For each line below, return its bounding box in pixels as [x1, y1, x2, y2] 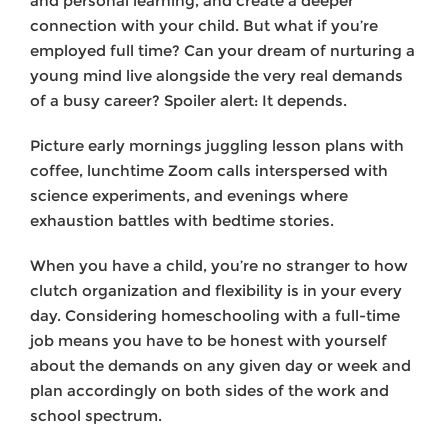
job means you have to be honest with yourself [30, 331, 387, 351]
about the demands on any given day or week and [30, 356, 411, 376]
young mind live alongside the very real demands [30, 66, 403, 86]
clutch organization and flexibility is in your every [30, 281, 402, 301]
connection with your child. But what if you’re [30, 16, 378, 36]
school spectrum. [30, 406, 162, 426]
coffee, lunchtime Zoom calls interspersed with [30, 161, 388, 181]
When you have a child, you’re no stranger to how [30, 256, 408, 276]
